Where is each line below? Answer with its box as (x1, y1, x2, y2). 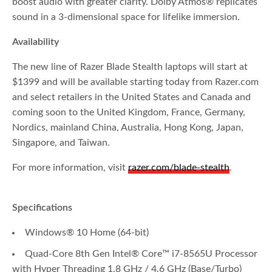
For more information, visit (12, 163, 129, 173)
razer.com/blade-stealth (128, 163, 230, 173)
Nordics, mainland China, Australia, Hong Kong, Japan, (12, 123, 244, 133)
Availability (12, 37, 59, 47)
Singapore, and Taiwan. (12, 138, 110, 148)
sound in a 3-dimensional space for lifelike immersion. (12, 12, 240, 22)
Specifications (12, 203, 72, 213)
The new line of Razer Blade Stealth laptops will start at (12, 62, 248, 72)
